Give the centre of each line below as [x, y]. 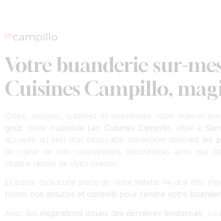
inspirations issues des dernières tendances [122, 213]
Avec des [23, 213]
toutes [16, 194]
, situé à [188, 128]
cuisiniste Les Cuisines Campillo [110, 128]
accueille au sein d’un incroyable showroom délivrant [102, 140]
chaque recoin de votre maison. [62, 163]
